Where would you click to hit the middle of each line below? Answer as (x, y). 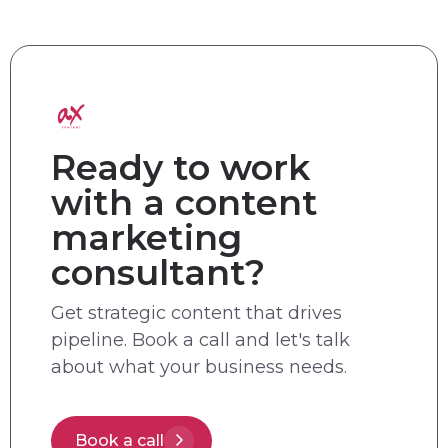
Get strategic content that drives (196, 312)
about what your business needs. (199, 366)
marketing (146, 237)
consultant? (158, 272)
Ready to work (180, 167)
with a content (184, 202)
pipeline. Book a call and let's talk (200, 339)
